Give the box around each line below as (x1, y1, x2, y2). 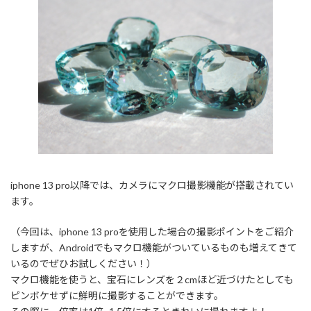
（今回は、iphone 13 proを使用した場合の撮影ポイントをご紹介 (10, 226, 294, 238)
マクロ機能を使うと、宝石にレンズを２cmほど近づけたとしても (10, 274, 294, 286)
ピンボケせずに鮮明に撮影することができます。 (10, 289, 224, 302)
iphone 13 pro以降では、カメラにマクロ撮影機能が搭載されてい (10, 179, 294, 192)
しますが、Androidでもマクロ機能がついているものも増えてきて (10, 242, 297, 254)
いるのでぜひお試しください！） (10, 258, 156, 270)
